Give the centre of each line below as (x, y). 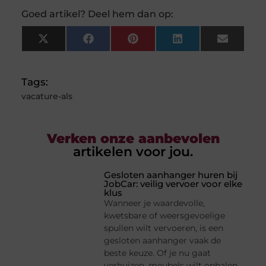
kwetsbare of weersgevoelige (165, 216)
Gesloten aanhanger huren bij (171, 175)
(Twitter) (70, 53)
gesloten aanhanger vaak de (163, 241)
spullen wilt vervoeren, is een (164, 228)
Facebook (119, 43)
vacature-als (47, 96)
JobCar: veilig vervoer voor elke (173, 184)
